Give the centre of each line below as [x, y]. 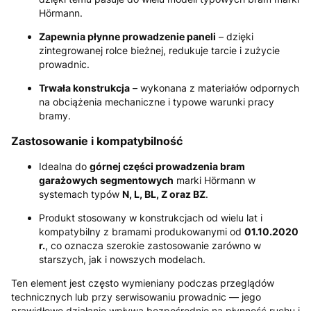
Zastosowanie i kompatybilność [97, 141]
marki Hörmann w [215, 180]
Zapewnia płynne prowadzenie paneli [127, 37]
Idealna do [64, 166]
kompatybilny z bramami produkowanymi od [142, 231]
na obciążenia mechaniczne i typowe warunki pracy [157, 102]
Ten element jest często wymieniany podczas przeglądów [143, 283]
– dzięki [235, 37]
